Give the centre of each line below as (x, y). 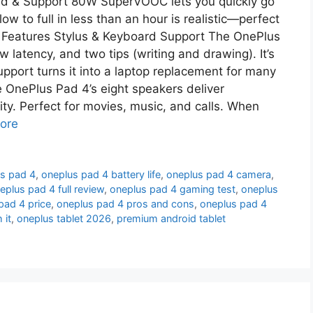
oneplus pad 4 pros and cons (125, 204)
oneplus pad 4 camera (219, 175)
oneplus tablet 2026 (64, 219)
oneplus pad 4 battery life (101, 175)
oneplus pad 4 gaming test (173, 189)
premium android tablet (171, 219)
